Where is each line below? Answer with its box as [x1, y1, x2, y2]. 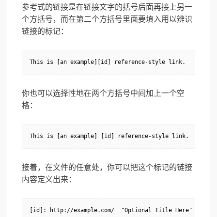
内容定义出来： [22, 175, 76, 185]
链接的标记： [22, 27, 68, 36]
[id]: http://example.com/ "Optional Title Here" [30, 207, 192, 214]
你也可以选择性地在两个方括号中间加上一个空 [22, 89, 185, 98]
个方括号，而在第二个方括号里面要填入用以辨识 [22, 15, 192, 24]
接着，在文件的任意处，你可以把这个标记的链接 [22, 163, 192, 172]
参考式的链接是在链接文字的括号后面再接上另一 [22, 2, 192, 12]
